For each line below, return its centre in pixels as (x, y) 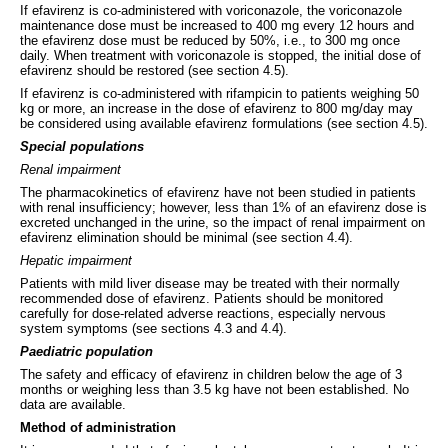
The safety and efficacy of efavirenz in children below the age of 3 (211, 374)
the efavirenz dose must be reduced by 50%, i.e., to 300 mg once (210, 40)
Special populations (82, 146)
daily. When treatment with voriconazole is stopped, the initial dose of (220, 55)
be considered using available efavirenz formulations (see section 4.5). (224, 123)
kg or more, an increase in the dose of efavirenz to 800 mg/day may (216, 108)
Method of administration (98, 427)
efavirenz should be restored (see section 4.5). (154, 70)
